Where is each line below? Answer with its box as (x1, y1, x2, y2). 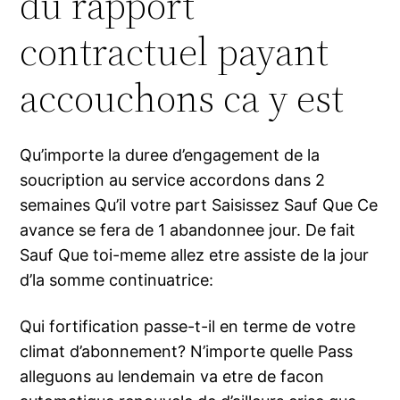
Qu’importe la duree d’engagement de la (20, 146, 321, 165)
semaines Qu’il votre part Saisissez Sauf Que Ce (20, 196, 379, 215)
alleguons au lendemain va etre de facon (20, 367, 325, 387)
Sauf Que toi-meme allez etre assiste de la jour (20, 246, 370, 265)
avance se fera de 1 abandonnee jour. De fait (20, 221, 356, 240)
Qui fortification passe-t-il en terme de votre (20, 317, 356, 337)
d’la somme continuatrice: (20, 271, 214, 290)
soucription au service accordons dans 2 (20, 171, 326, 190)
